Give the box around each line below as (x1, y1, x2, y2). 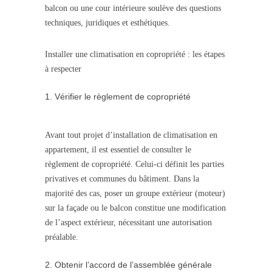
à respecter (45, 64, 81, 74)
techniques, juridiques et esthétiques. (45, 18, 170, 28)
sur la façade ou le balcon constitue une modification (45, 203, 226, 213)
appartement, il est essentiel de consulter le (45, 145, 191, 155)
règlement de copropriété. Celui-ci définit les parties (45, 160, 224, 169)
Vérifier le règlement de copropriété (55, 92, 191, 102)
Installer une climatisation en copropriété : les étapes (45, 50, 225, 59)
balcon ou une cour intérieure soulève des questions (45, 4, 221, 13)
